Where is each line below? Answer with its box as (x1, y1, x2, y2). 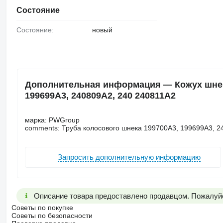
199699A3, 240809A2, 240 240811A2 (24, 90, 176, 101)
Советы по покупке (11, 203, 73, 212)
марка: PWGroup (24, 115, 80, 124)
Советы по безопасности (11, 211, 93, 220)
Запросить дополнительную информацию (57, 153, 201, 162)
